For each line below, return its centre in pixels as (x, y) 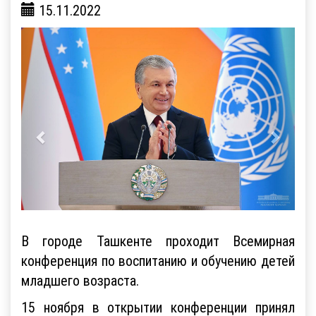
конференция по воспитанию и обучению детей (158, 260)
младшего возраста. (80, 279)
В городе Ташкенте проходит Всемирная (158, 240)
